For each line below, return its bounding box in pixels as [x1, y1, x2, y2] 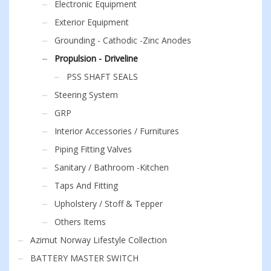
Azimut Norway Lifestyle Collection [30, 233, 167, 246]
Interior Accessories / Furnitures [54, 125, 179, 137]
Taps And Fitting [54, 179, 118, 191]
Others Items [54, 215, 106, 227]
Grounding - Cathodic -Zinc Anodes [54, 34, 191, 46]
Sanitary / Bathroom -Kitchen [54, 161, 169, 173]
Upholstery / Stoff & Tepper [54, 197, 163, 209]
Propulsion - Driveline [54, 52, 138, 64]
